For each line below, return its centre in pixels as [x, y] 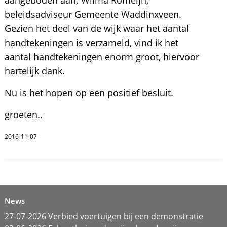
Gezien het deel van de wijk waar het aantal [97, 29]
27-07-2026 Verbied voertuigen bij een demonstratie [104, 217]
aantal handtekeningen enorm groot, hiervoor [102, 57]
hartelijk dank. [34, 71]
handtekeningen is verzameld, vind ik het [91, 43]
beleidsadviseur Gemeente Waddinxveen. [93, 14]
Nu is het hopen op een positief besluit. [89, 93]
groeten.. [23, 115]
